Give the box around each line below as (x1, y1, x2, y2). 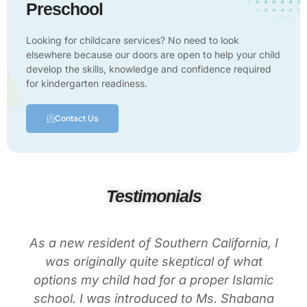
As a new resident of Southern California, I (29, 234, 278, 250)
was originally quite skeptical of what (45, 253, 262, 269)
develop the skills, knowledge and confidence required (26, 62, 271, 75)
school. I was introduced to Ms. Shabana (33, 290, 274, 306)
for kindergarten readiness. (26, 77, 147, 89)
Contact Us (55, 112, 98, 123)
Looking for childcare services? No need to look (26, 34, 239, 46)
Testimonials (106, 186, 201, 206)
